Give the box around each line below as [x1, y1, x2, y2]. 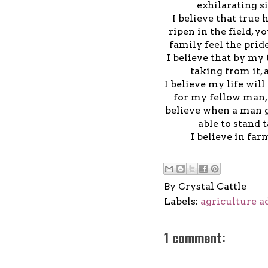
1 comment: [164, 227, 226, 247]
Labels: [164, 195, 200, 207]
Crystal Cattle [178, 180, 246, 192]
